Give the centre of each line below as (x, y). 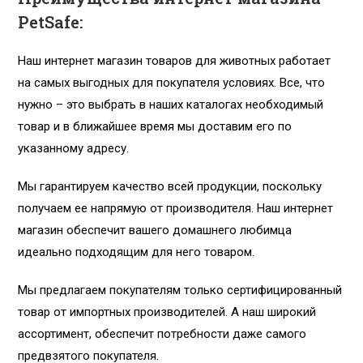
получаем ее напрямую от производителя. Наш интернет (176, 209)
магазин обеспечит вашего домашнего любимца (155, 231)
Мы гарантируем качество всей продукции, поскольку (170, 187)
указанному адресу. (74, 149)
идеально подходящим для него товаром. (137, 252)
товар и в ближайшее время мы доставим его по (155, 127)
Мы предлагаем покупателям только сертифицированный (180, 290)
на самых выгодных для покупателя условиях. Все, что (172, 83)
